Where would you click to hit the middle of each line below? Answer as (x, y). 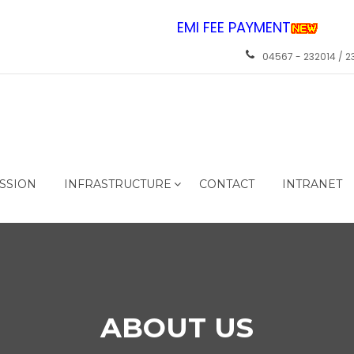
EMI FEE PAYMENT (234, 27)
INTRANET (312, 184)
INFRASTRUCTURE (118, 184)
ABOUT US (177, 328)
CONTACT (227, 184)
